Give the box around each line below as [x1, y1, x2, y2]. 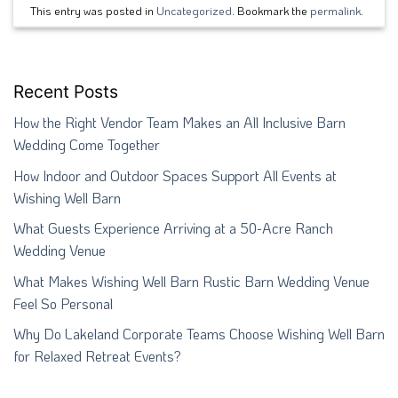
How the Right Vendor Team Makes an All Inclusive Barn [13, 113, 346, 132]
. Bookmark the [232, 3, 311, 18]
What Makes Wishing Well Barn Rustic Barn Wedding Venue [13, 271, 370, 291]
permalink [310, 3, 362, 18]
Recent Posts [13, 81, 118, 103]
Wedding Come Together [13, 135, 160, 155]
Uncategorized [156, 3, 233, 18]
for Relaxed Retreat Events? [13, 346, 181, 366]
